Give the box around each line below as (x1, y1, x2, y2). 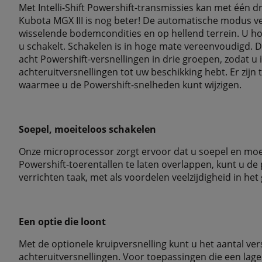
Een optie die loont (19, 215, 106, 228)
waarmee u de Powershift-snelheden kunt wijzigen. (19, 78, 242, 91)
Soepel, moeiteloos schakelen (19, 123, 156, 136)
